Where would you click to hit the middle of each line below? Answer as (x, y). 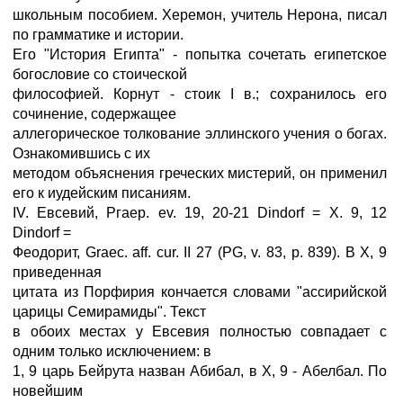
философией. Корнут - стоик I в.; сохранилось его (200, 94)
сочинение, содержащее (94, 114)
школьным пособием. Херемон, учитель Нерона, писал (200, 15)
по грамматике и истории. (98, 35)
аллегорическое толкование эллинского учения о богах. (200, 134)
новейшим (48, 391)
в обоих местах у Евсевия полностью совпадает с (200, 331)
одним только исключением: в (112, 351)
